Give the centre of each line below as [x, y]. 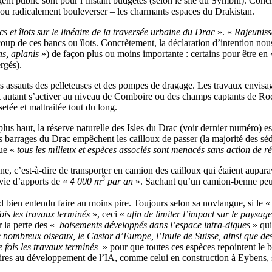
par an [119, 181]
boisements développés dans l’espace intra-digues [154, 225]
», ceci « [108, 214]
